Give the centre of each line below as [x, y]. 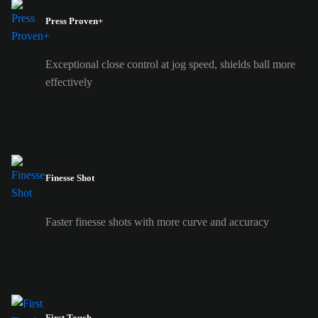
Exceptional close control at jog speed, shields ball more [170, 65]
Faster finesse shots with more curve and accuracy [157, 221]
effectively [69, 82]
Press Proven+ [74, 21]
